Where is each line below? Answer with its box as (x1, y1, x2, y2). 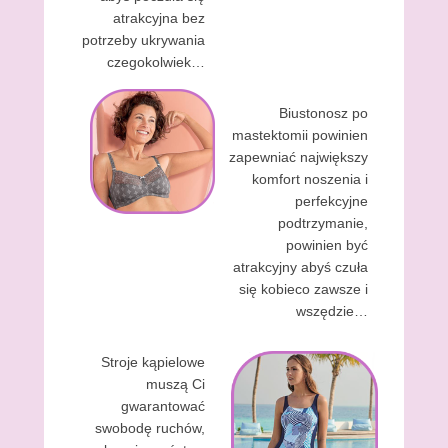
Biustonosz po (279, 105, 368, 121)
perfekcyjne (295, 193, 368, 209)
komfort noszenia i (252, 171, 368, 187)
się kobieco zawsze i (239, 281, 368, 297)
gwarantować (121, 398, 205, 414)
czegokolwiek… (107, 54, 205, 70)
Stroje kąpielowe (101, 354, 205, 370)
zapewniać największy (229, 149, 368, 165)
